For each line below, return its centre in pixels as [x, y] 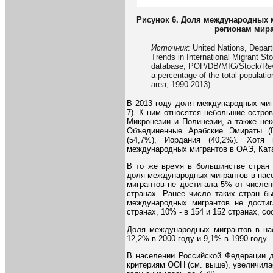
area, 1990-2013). [182, 84]
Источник [169, 48]
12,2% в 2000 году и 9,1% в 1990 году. [198, 238]
